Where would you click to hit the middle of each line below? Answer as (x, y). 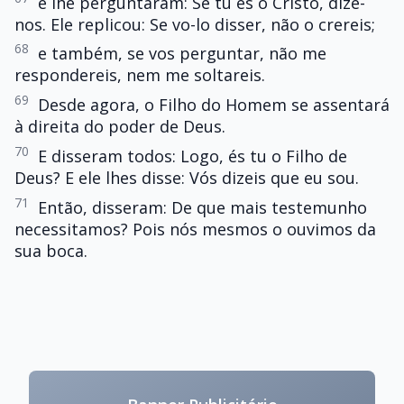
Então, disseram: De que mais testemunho (202, 207)
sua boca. (51, 250)
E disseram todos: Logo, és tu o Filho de (193, 156)
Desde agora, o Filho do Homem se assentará (214, 105)
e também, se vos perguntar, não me (182, 54)
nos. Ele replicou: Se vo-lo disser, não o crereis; (195, 24)
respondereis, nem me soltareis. (140, 75)
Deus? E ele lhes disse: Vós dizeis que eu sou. (187, 177)
